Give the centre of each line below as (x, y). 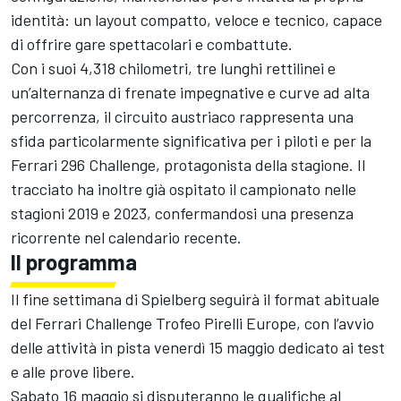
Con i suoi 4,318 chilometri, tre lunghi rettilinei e (173, 68)
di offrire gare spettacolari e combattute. (152, 43)
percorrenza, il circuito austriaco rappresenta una (182, 116)
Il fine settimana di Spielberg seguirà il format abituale (195, 299)
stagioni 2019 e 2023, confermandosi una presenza (182, 213)
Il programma (74, 261)
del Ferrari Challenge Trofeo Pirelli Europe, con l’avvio (192, 323)
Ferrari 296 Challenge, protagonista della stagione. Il (188, 164)
